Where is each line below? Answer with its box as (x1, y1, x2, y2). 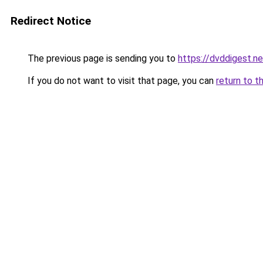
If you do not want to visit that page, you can (25, 75, 216, 86)
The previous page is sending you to (25, 53, 178, 64)
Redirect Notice (11, 14, 91, 28)
